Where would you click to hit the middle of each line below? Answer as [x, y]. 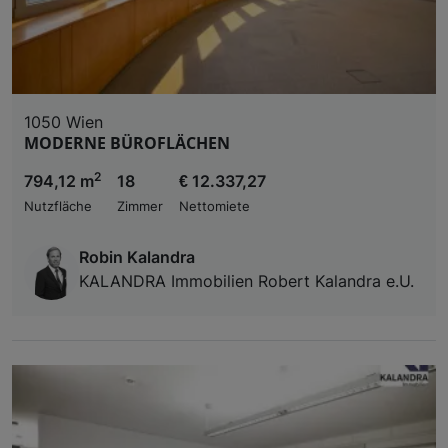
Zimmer [140, 206]
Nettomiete [214, 206]
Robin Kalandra [137, 256]
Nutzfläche [58, 206]
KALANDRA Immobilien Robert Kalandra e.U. [246, 280]
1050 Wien [63, 121]
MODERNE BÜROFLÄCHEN [127, 142]
